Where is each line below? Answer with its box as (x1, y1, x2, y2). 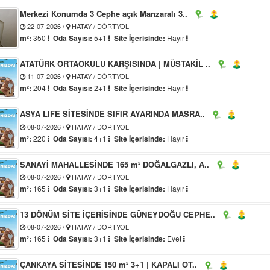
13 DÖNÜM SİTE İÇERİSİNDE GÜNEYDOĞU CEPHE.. (20, 208, 216, 220)
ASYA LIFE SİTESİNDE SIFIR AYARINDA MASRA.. (20, 108, 206, 120)
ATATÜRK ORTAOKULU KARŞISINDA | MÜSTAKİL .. (20, 58, 211, 70)
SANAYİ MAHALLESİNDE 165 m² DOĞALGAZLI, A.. (20, 158, 210, 170)
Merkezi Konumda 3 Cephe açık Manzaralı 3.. (20, 7, 188, 19)
